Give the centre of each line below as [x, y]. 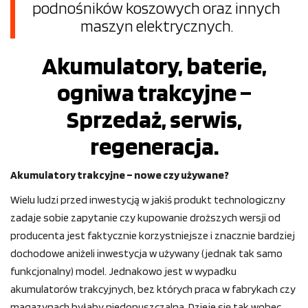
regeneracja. [154, 146]
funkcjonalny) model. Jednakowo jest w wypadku [123, 271]
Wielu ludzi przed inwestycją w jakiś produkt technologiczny [148, 200]
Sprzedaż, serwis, [154, 119]
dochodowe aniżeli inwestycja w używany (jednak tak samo [146, 253]
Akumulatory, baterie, [154, 65]
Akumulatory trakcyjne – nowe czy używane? [120, 175]
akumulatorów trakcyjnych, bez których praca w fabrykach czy [153, 289]
